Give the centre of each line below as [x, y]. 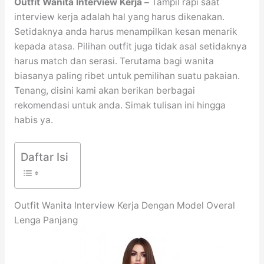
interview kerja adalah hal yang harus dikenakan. [119, 17]
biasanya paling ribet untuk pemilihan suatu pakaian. [127, 76]
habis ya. [33, 120]
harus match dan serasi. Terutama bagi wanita [114, 61]
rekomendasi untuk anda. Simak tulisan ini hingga [120, 105]
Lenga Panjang [46, 220]
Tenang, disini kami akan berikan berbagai [104, 91]
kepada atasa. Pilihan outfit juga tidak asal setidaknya [130, 47]
